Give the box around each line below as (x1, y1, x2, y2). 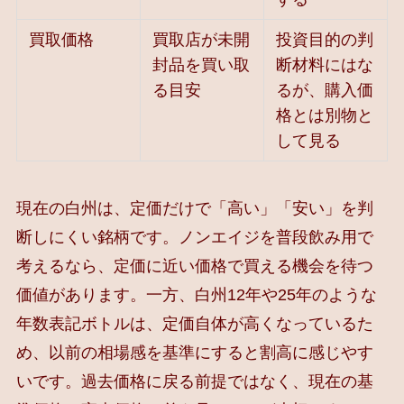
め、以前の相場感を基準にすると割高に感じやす (15, 344, 373, 363)
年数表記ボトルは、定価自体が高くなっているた (15, 315, 373, 334)
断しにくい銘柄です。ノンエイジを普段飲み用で (15, 228, 373, 247)
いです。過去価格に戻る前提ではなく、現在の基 (15, 372, 373, 391)
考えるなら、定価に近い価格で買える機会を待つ (15, 257, 373, 276)
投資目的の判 (276, 31, 374, 50)
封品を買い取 (152, 56, 251, 75)
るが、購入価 (276, 81, 374, 100)
